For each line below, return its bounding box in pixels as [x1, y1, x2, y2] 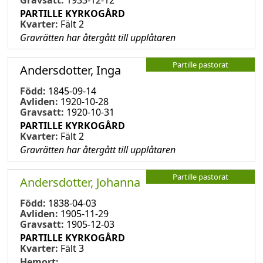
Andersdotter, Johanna [20, 174, 140, 190]
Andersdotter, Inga [20, 62, 121, 78]
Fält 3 [60, 241, 84, 255]
